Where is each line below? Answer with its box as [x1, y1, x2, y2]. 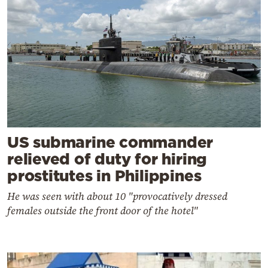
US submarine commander [7, 133, 214, 151]
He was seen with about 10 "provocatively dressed [7, 189, 227, 204]
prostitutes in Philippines [7, 167, 202, 185]
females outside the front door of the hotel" [7, 203, 198, 218]
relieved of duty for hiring [7, 150, 208, 168]
